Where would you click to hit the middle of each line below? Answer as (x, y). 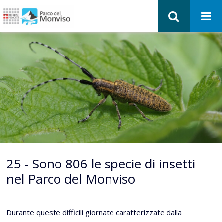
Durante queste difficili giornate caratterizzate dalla (94, 212)
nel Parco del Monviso (71, 179)
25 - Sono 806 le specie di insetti (101, 164)
